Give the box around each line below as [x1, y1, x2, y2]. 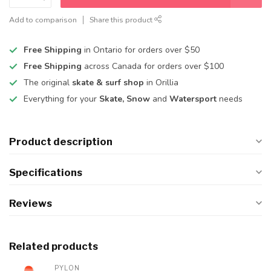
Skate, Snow [99, 93, 150, 105]
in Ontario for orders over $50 [84, 44, 200, 56]
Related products [9, 240, 98, 252]
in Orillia [144, 77, 178, 88]
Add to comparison [9, 15, 77, 25]
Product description [9, 135, 113, 148]
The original [24, 77, 72, 88]
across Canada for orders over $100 [84, 60, 224, 72]
